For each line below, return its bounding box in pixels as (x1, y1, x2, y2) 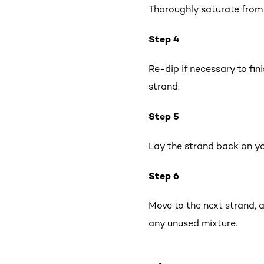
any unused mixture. (148, 217, 237, 229)
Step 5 (148, 110, 179, 122)
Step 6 (148, 169, 179, 181)
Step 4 (148, 32, 180, 45)
